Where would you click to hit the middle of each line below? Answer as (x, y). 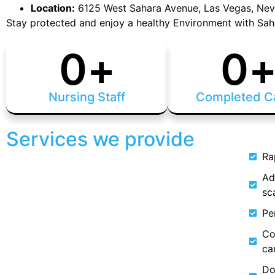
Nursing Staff (87, 97)
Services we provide (101, 139)
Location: (53, 8)
